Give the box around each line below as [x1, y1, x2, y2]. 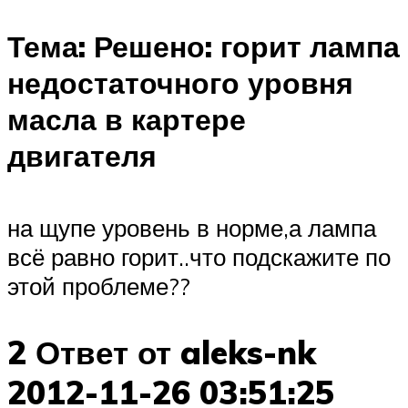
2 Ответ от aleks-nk [7, 332, 316, 373]
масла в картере [7, 101, 246, 138]
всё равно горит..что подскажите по [7, 241, 391, 271]
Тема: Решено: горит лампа [7, 28, 400, 66]
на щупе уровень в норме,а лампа [7, 212, 376, 242]
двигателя [7, 138, 157, 175]
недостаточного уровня [7, 65, 353, 102]
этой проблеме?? [7, 270, 190, 301]
